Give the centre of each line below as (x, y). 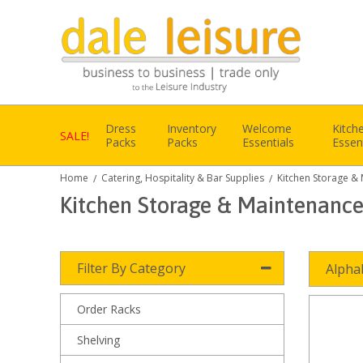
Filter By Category (131, 269)
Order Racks (109, 310)
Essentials (268, 142)
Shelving (98, 340)
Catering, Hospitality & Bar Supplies (183, 178)
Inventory (192, 128)
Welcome (267, 128)
